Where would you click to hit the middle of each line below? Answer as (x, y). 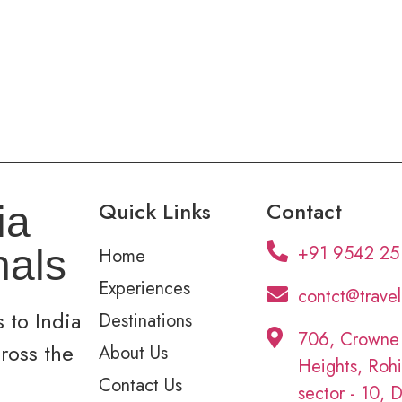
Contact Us (141, 386)
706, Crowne (348, 340)
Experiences (145, 289)
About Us (134, 354)
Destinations (146, 321)
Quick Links (155, 212)
